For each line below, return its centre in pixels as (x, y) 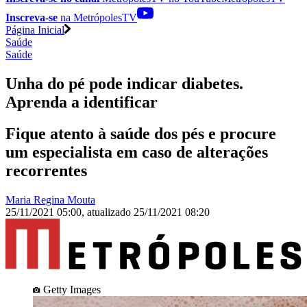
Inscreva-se (32, 17)
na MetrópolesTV (97, 17)
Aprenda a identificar (82, 102)
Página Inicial (35, 29)
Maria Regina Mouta (50, 200)
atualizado (110, 212)
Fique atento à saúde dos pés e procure (141, 134)
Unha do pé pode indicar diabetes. (124, 83)
